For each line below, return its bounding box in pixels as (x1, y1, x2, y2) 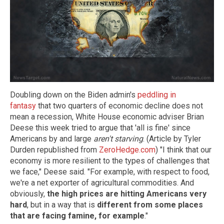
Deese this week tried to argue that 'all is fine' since (10, 122, 190, 132)
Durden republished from (10, 144, 99, 154)
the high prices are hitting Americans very (47, 188, 206, 198)
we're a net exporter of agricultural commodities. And (10, 177, 194, 187)
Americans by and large (10, 133, 93, 143)
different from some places (97, 199, 203, 209)
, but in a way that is (27, 199, 97, 209)
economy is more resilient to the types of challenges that (10, 155, 209, 165)
